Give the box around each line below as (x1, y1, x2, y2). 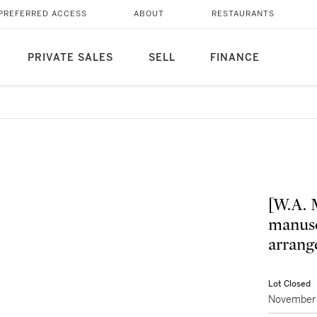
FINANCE (209, 52, 260, 64)
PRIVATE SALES (27, 52, 113, 64)
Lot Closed (268, 278, 311, 289)
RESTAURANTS (211, 9, 275, 18)
